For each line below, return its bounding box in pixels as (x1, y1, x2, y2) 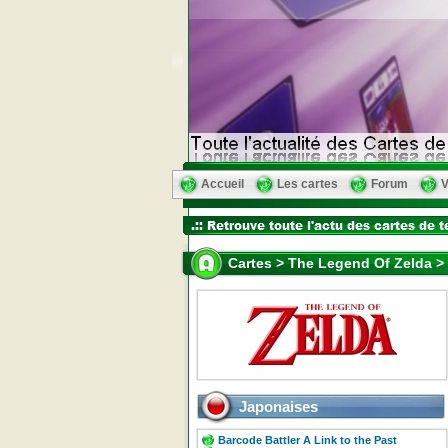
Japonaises (239, 398, 318, 415)
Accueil (201, 177, 244, 191)
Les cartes (277, 177, 338, 191)
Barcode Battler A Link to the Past (218, 434, 397, 446)
